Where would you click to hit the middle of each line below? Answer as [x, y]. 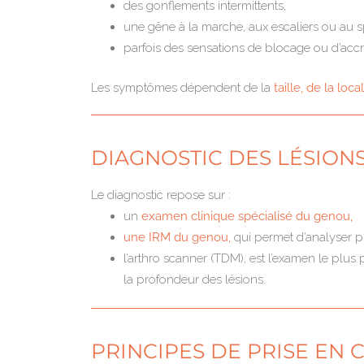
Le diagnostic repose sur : [161, 195]
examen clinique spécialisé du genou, [247, 216]
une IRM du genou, [179, 237]
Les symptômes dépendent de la [182, 87]
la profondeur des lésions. [195, 279]
